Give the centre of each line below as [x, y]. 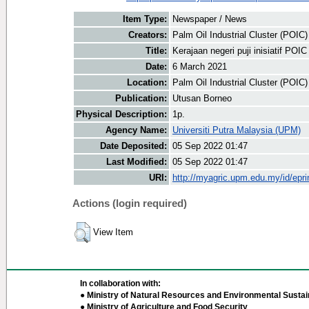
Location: [147, 83]
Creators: [148, 35]
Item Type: [145, 19]
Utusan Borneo [202, 99]
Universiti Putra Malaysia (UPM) [237, 130]
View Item [113, 232]
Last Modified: [137, 162]
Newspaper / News [210, 19]
